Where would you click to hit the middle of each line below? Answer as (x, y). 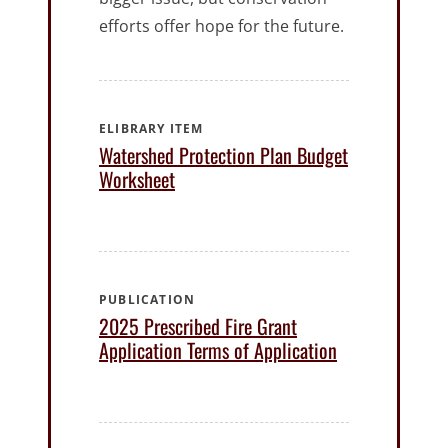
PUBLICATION (147, 300)
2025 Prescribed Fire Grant (198, 326)
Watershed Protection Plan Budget (223, 155)
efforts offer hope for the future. (221, 26)
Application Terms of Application (218, 350)
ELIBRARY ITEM (151, 129)
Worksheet (137, 179)
